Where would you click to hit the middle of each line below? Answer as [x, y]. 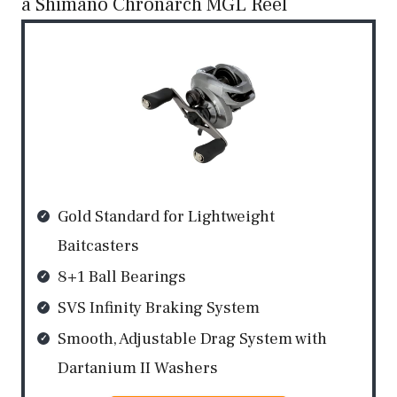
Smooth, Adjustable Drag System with [192, 339]
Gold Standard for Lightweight [166, 217]
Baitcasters [98, 246]
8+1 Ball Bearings [122, 277]
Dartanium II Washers [138, 368]
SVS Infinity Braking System [159, 308]
